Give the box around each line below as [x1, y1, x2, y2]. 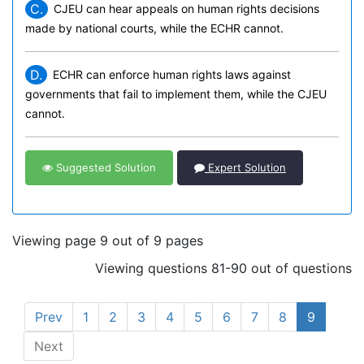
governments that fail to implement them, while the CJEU [25, 87, 327, 101]
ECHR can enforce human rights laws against [53, 67, 291, 81]
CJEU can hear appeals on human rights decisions [54, 2, 319, 15]
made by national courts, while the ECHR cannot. [25, 21, 284, 35]
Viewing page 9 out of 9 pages [12, 232, 203, 249]
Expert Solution [205, 161, 286, 174]
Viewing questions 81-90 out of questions [95, 260, 352, 276]
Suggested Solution [53, 161, 156, 174]
